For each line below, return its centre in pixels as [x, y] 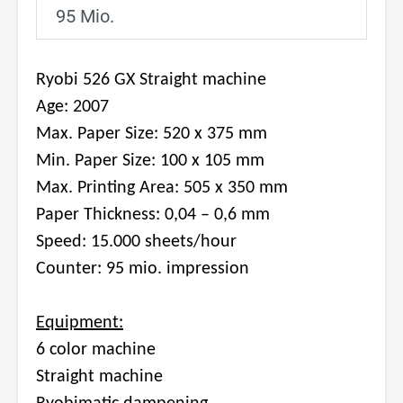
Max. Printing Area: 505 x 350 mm [162, 188]
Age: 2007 [72, 107]
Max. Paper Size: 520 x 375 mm [152, 134]
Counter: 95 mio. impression [143, 269]
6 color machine [96, 349]
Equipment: [80, 322]
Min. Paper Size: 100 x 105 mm [150, 161]
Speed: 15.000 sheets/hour [136, 242]
